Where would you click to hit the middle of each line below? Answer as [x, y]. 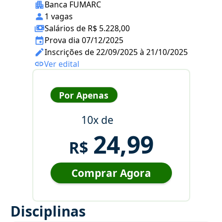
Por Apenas [84, 95]
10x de [97, 120]
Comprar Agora [111, 173]
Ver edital [62, 64]
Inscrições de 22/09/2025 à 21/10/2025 [116, 52]
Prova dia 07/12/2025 [84, 40]
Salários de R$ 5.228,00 [87, 28]
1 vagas [59, 17]
